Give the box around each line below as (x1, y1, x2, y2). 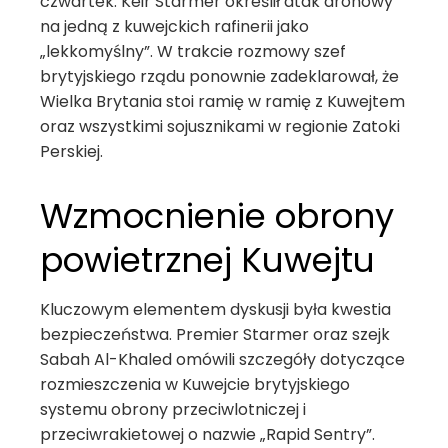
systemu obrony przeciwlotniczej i (40, 398, 306, 421)
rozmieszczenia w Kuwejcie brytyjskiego (40, 373, 350, 396)
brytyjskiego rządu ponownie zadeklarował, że (40, 65, 399, 88)
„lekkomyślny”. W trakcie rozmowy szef (40, 40, 346, 63)
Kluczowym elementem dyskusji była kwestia (40, 298, 391, 321)
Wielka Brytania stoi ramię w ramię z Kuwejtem (40, 90, 405, 113)
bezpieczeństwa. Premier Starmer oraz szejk (40, 323, 390, 346)
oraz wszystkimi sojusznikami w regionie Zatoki (40, 115, 400, 138)
